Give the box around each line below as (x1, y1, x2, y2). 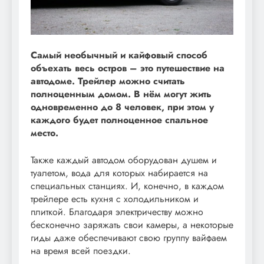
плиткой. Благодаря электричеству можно (31, 204, 203, 219)
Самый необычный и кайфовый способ (31, 48, 207, 62)
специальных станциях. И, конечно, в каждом (31, 179, 224, 193)
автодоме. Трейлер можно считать (31, 74, 185, 88)
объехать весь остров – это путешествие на (31, 61, 225, 75)
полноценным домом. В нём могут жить (31, 87, 212, 101)
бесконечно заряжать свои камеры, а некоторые (31, 217, 233, 232)
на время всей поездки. (31, 243, 131, 258)
